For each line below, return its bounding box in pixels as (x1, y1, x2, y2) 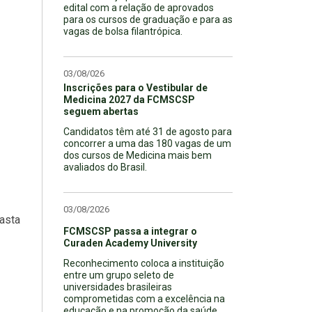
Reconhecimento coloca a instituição (63, 257, 224, 269)
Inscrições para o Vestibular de (63, 81, 208, 93)
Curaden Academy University (63, 237, 197, 249)
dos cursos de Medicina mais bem (63, 149, 212, 161)
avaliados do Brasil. (63, 161, 147, 173)
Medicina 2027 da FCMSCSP (63, 93, 195, 105)
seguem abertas (63, 105, 139, 117)
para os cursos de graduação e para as (63, 13, 233, 25)
